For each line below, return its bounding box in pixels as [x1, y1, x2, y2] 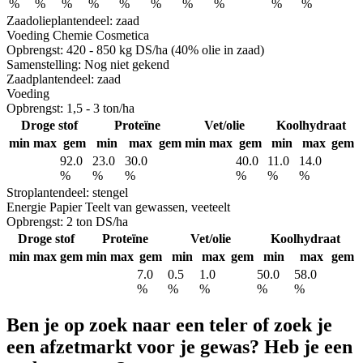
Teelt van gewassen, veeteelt [85, 199, 230, 214]
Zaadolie [6, 13, 51, 28]
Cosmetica [96, 28, 149, 42]
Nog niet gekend [81, 57, 169, 71]
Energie [6, 199, 46, 214]
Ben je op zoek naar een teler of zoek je [6, 314, 332, 336]
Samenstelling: [6, 57, 81, 71]
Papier [49, 199, 82, 214]
